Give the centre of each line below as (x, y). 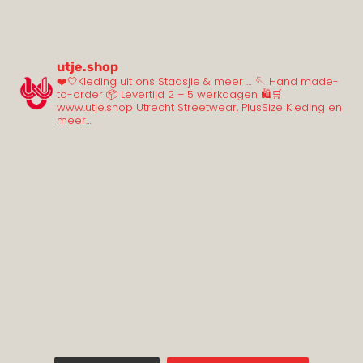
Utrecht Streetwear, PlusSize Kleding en (237, 108)
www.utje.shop (95, 108)
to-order (80, 95)
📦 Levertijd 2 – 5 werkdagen (180, 95)
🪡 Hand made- (295, 82)
